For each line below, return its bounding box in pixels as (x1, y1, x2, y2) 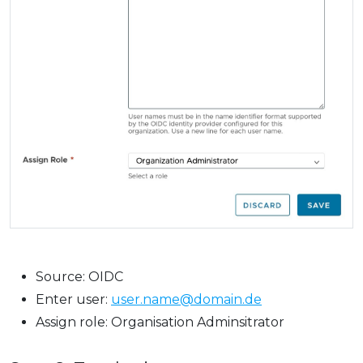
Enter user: (36, 291, 111, 307)
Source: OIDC (36, 268, 123, 284)
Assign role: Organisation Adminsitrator (36, 314, 284, 330)
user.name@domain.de (111, 291, 262, 307)
